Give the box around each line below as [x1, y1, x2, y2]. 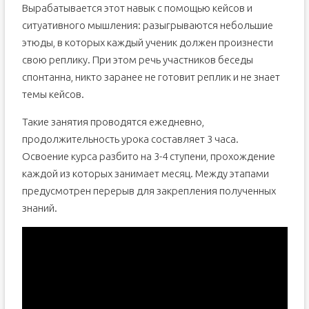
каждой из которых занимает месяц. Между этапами [21, 168, 269, 179]
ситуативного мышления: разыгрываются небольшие [21, 19, 273, 31]
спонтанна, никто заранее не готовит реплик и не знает [21, 71, 280, 83]
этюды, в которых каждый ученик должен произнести [21, 37, 273, 48]
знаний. [21, 202, 57, 214]
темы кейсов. [21, 88, 84, 100]
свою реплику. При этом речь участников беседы [21, 54, 253, 66]
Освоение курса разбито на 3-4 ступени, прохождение [21, 150, 275, 162]
